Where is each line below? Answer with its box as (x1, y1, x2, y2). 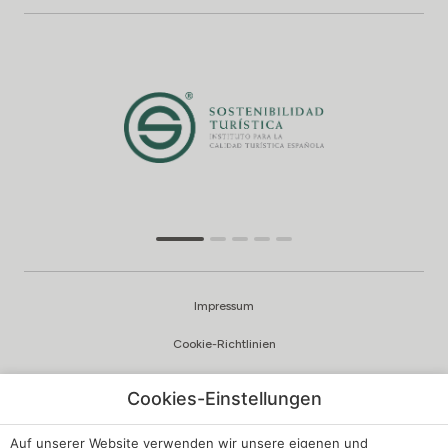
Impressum (194, 299, 254, 314)
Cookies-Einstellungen (126, 388, 322, 409)
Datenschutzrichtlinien (161, 375, 287, 390)
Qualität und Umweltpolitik (150, 413, 298, 428)
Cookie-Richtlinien (172, 337, 276, 352)
